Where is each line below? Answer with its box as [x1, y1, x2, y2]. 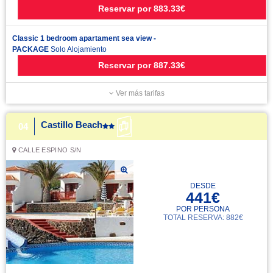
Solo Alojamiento [49, 45, 107, 54]
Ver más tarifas [113, 89, 165, 97]
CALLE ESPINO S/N [16, 146, 82, 154]
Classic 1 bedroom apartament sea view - [12, 34, 156, 43]
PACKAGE [12, 45, 49, 54]
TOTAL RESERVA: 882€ [163, 213, 243, 222]
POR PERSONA [176, 205, 230, 213]
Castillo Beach [41, 119, 102, 130]
